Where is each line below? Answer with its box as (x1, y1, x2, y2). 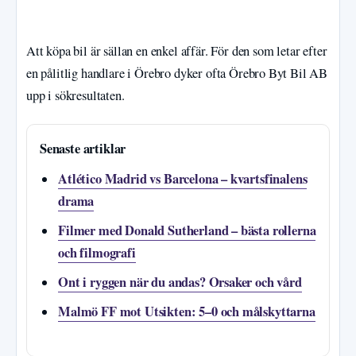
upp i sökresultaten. (26, 87, 125, 104)
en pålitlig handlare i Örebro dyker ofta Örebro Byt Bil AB (26, 64, 328, 82)
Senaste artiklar (40, 139, 126, 159)
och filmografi (58, 243, 136, 263)
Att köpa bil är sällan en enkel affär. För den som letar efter (26, 42, 327, 60)
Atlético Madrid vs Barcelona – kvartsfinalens (58, 169, 308, 189)
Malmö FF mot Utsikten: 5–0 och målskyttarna (58, 302, 315, 322)
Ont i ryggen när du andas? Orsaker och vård (58, 273, 302, 292)
